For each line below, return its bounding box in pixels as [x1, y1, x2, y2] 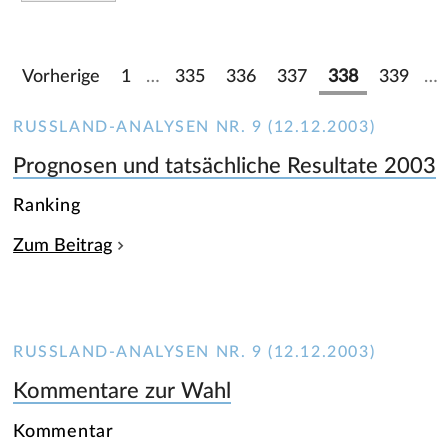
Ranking [13, 196, 81, 216]
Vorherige [22, 67, 101, 85]
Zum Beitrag [13, 237, 113, 255]
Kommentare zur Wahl [13, 379, 232, 402]
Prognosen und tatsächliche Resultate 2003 [13, 154, 437, 177]
